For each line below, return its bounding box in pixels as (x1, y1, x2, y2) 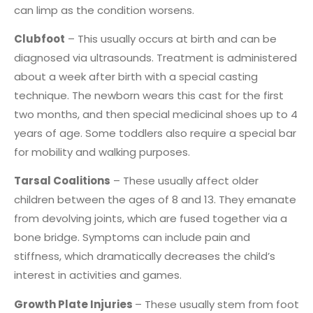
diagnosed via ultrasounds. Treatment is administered (14, 50, 297, 66)
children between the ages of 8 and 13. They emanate (14, 192, 296, 208)
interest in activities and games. (14, 268, 182, 283)
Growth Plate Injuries (14, 296, 135, 312)
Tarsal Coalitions (14, 173, 110, 189)
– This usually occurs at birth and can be (65, 31, 277, 47)
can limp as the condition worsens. (14, 2, 194, 17)
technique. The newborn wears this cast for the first (14, 88, 284, 103)
